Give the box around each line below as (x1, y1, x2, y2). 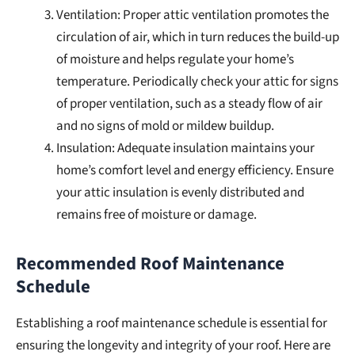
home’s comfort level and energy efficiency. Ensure (56, 160, 334, 180)
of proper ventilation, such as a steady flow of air (56, 94, 323, 113)
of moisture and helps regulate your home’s (56, 49, 294, 69)
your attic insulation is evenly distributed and (56, 182, 304, 202)
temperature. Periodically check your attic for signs (56, 71, 338, 91)
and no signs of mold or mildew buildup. (56, 116, 274, 136)
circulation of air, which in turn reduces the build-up (56, 27, 339, 47)
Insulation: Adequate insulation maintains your (56, 138, 315, 158)
